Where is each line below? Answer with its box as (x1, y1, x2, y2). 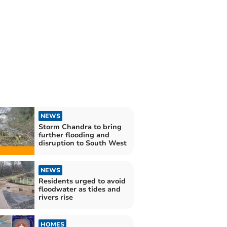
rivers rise (38, 193, 73, 203)
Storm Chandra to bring (38, 122, 122, 132)
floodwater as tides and (38, 184, 121, 195)
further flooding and (38, 130, 109, 140)
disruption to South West (38, 138, 127, 148)
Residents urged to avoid (38, 176, 126, 186)
